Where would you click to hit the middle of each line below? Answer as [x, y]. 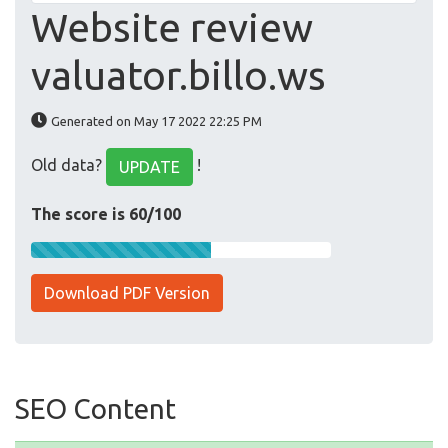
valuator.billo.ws [178, 76]
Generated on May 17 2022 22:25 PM [156, 121]
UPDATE [149, 167]
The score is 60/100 [106, 214]
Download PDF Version [127, 293]
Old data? [68, 165]
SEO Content [95, 409]
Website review [172, 28]
